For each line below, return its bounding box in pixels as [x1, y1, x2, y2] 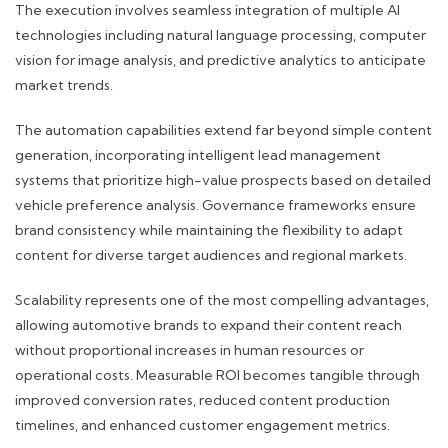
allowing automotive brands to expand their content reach [15, 316, 402, 335]
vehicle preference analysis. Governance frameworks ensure [15, 196, 416, 215]
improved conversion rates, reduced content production [15, 391, 390, 410]
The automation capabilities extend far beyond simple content [15, 121, 432, 140]
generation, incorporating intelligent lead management [15, 146, 381, 165]
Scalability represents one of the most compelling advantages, [15, 291, 429, 310]
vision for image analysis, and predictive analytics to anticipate [15, 51, 426, 70]
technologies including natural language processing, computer [15, 26, 426, 45]
